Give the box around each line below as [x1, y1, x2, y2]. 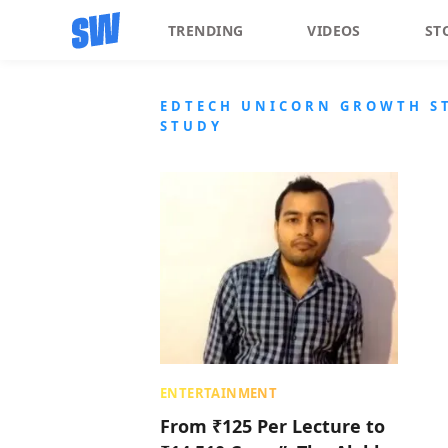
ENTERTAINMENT [160, 384, 278, 402]
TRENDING [168, 20, 244, 40]
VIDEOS [307, 20, 361, 40]
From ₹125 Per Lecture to [160, 414, 385, 438]
